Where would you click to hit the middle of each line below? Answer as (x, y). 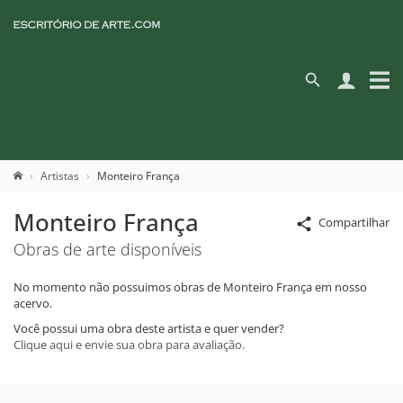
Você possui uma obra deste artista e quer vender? (149, 328)
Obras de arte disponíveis (107, 249)
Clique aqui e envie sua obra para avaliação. (129, 345)
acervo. (33, 303)
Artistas (60, 176)
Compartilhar (354, 222)
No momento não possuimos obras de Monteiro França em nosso (190, 287)
